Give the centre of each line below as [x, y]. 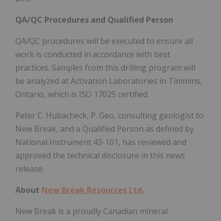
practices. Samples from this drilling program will [105, 68]
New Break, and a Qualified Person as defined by [105, 129]
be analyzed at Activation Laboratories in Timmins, [109, 81]
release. [30, 169]
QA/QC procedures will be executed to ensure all [104, 41]
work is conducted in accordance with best [93, 55]
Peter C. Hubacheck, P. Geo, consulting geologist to [110, 116]
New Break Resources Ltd [92, 190]
